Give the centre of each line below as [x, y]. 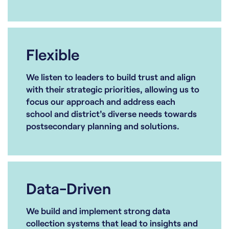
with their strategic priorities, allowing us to [113, 89]
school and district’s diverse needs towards [111, 114]
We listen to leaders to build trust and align [111, 77]
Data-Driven [68, 188]
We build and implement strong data [98, 211]
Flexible [53, 54]
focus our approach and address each [101, 101]
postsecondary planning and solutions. [103, 126]
